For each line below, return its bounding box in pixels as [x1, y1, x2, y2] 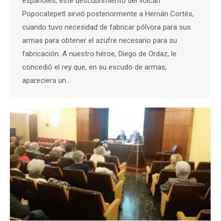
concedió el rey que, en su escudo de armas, [22, 63, 167, 72]
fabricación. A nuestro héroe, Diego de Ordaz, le [22, 49, 177, 59]
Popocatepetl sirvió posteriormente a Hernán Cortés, [22, 9, 194, 19]
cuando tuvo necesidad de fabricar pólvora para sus [22, 23, 191, 32]
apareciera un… [22, 76, 71, 85]
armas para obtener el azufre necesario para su [22, 36, 177, 45]
